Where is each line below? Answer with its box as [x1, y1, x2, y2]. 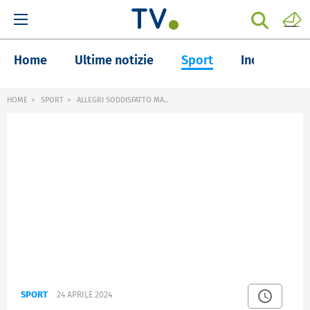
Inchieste [241, 53, 293, 68]
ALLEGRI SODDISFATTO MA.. [75, 95, 168, 104]
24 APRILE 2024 [57, 290, 112, 300]
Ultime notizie [75, 53, 154, 68]
